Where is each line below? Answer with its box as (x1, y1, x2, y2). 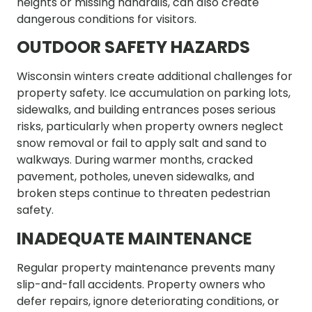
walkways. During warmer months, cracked (17, 152, 253, 169)
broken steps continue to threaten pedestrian (17, 185, 270, 202)
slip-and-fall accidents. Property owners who (17, 276, 265, 292)
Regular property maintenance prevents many (17, 259, 275, 276)
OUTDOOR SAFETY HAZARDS (17, 36, 250, 59)
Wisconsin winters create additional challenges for (17, 68, 292, 85)
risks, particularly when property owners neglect (17, 118, 283, 135)
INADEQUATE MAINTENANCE (17, 226, 252, 250)
